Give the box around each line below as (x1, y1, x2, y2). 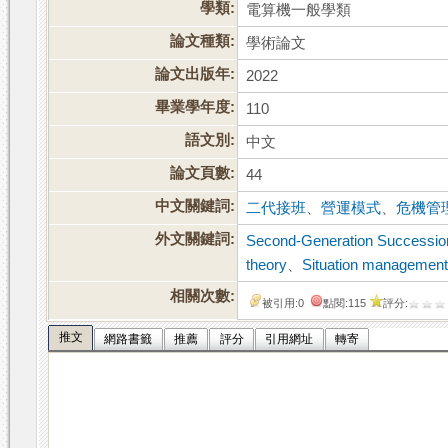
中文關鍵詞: (155, 198, 236, 215)
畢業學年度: (155, 99, 236, 116)
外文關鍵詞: (155, 231, 236, 248)
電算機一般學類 (246, 2, 352, 19)
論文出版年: (155, 66, 236, 83)
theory (246, 257, 288, 274)
